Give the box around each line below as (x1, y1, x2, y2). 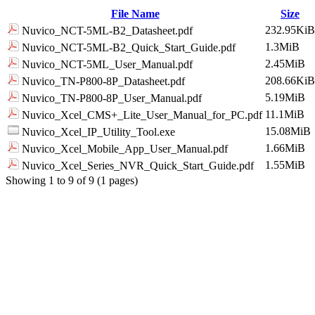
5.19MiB (265, 91, 305, 103)
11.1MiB (265, 108, 304, 120)
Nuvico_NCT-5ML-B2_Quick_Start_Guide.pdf (19, 41, 236, 53)
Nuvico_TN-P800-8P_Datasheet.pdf (19, 75, 185, 87)
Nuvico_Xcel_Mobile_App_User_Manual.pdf (19, 143, 228, 155)
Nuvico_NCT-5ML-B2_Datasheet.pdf (19, 25, 193, 37)
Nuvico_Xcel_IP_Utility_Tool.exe (19, 126, 175, 138)
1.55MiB (265, 159, 305, 171)
